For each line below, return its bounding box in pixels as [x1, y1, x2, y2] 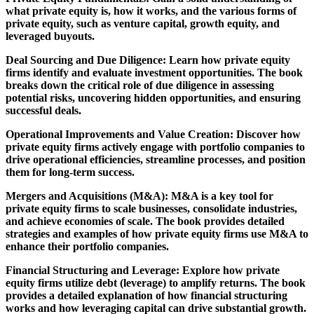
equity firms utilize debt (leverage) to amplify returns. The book [6, 276, 306, 289]
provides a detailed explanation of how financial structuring [6, 289, 287, 301]
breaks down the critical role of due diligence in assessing [6, 78, 274, 91]
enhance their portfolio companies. [6, 240, 169, 252]
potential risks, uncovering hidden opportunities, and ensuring [6, 91, 301, 104]
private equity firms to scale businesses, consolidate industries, [6, 202, 297, 214]
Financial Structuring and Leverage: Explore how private [6, 264, 280, 276]
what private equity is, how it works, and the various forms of [6, 4, 296, 17]
